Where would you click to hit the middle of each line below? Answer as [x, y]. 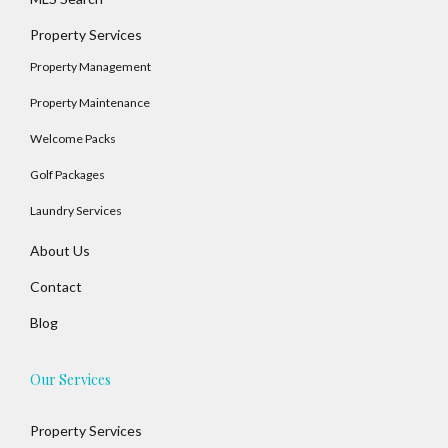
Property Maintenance [90, 102]
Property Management [90, 66]
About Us [60, 250]
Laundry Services [76, 210]
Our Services [70, 379]
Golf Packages [67, 174]
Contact [56, 286]
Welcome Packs [73, 138]
